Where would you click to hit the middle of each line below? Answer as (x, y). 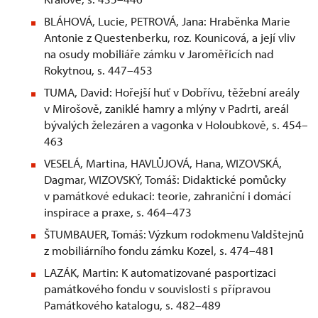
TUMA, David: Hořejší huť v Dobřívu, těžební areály (172, 92)
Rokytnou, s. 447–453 (98, 70)
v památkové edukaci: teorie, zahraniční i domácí (168, 196)
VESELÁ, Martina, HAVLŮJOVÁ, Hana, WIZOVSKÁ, (163, 163)
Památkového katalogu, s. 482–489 (132, 305)
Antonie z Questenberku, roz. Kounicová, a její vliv (170, 38)
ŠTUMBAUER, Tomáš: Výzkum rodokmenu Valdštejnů (174, 234)
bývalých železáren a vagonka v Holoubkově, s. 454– (176, 125)
